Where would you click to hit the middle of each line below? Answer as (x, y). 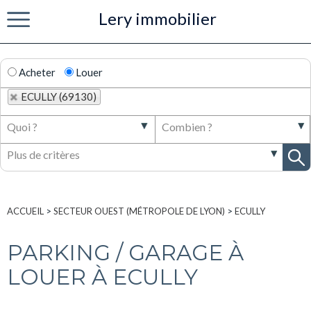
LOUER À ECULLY (102, 277)
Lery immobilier (157, 18)
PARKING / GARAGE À (125, 253)
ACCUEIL (25, 211)
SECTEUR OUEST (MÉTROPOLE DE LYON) (139, 211)
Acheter (36, 72)
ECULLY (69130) (59, 96)
